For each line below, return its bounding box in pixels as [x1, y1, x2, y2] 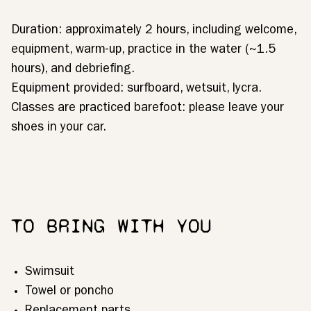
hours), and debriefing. [11, 64, 135, 76]
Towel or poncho [25, 286, 114, 299]
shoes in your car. [11, 122, 106, 135]
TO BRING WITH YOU [11, 213, 212, 238]
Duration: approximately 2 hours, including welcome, [11, 25, 296, 37]
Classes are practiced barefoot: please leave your [11, 103, 284, 115]
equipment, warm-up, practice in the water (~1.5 [11, 44, 276, 57]
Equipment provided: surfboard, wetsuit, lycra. [11, 83, 262, 96]
